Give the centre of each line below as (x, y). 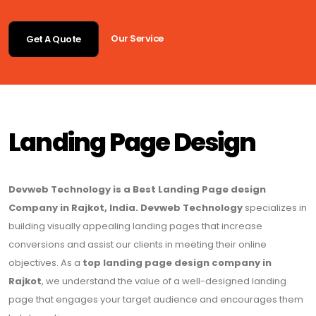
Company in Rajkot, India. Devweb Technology (126, 207)
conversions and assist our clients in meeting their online (138, 244)
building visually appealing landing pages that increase (135, 226)
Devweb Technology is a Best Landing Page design (137, 189)
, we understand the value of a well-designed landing (164, 281)
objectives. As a (45, 262)
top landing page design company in (177, 262)
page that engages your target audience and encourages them (156, 299)
